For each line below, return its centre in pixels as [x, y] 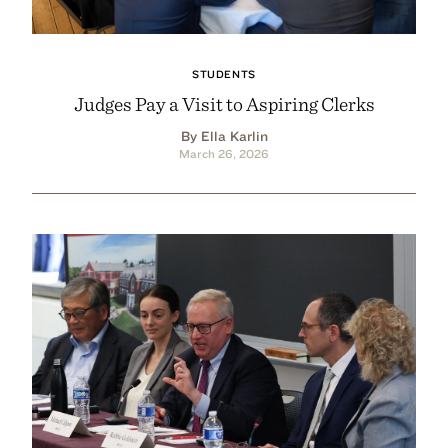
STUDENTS [224, 73]
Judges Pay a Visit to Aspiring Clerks [224, 103]
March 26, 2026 [224, 153]
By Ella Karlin [224, 135]
